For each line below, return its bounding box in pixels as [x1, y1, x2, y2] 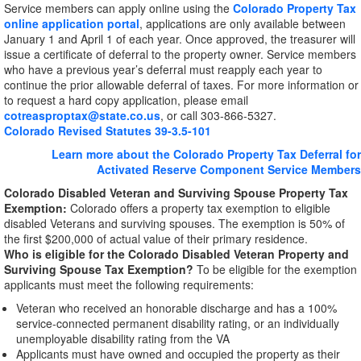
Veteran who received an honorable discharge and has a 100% [16, 300, 337, 316]
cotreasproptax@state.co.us [4, 107, 160, 123]
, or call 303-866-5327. [160, 107, 276, 123]
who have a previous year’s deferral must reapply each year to [4, 61, 322, 77]
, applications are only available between [139, 15, 346, 31]
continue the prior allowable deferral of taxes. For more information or [4, 77, 359, 93]
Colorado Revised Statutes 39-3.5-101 [4, 122, 211, 139]
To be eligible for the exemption [197, 261, 357, 277]
